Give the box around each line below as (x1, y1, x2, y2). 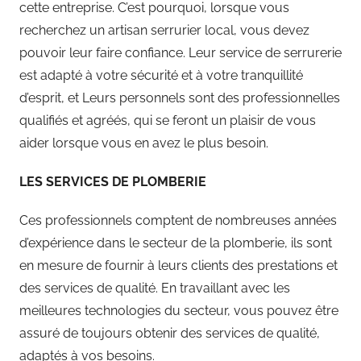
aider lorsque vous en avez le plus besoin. (19, 135, 268, 151)
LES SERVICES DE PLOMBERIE (19, 173, 206, 189)
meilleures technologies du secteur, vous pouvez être (19, 302, 338, 318)
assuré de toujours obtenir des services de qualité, (19, 325, 320, 341)
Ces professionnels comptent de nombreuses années (19, 212, 337, 228)
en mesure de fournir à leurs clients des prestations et (19, 257, 338, 273)
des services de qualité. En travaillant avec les (19, 280, 290, 296)
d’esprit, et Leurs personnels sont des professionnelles (19, 89, 340, 106)
